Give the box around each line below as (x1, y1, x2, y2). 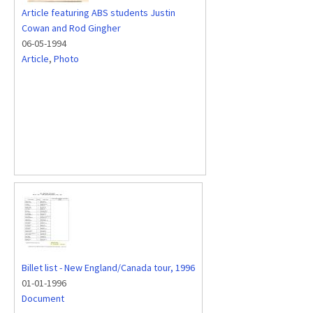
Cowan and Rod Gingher (22, 22, 121, 34)
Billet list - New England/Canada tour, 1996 (22, 261, 195, 274)
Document (22, 292, 64, 305)
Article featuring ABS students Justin (22, 6, 175, 19)
